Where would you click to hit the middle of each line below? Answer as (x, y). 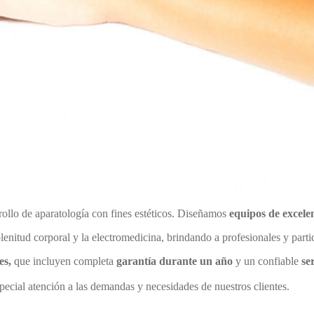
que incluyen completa (64, 261)
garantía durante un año (175, 261)
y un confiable (267, 261)
